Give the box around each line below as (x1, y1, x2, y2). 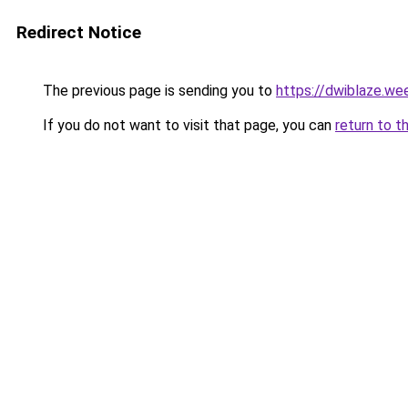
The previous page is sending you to (39, 82, 276, 99)
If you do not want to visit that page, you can (39, 117, 335, 134)
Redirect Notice (16, 22, 141, 43)
